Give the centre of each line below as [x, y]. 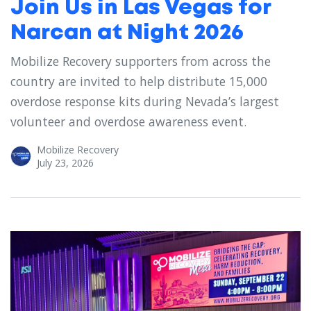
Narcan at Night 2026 [127, 33]
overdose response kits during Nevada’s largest [145, 101]
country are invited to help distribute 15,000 [139, 81]
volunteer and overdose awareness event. [128, 121]
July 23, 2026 [65, 162]
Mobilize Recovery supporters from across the [141, 61]
